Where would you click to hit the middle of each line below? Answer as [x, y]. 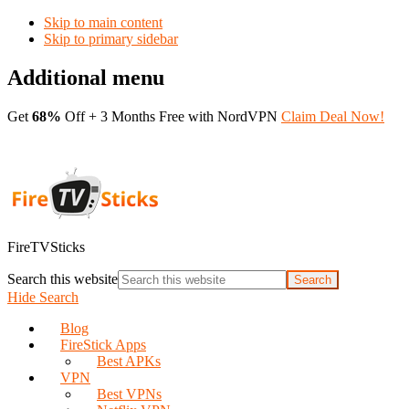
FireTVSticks [46, 246]
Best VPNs [129, 393]
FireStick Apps [103, 344]
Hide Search [43, 297]
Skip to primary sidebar [111, 39]
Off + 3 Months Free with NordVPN [171, 116]
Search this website [63, 278]
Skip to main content [103, 22]
